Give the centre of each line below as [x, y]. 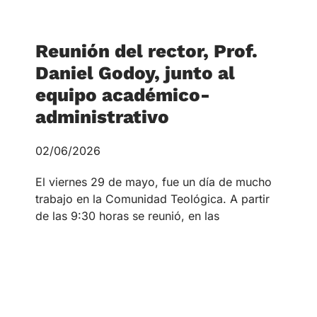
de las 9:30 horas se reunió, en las [127, 215]
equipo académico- [123, 94]
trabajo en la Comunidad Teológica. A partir [152, 198]
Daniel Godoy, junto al [135, 73]
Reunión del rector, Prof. [146, 51]
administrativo [102, 116]
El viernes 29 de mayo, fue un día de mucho [154, 181]
